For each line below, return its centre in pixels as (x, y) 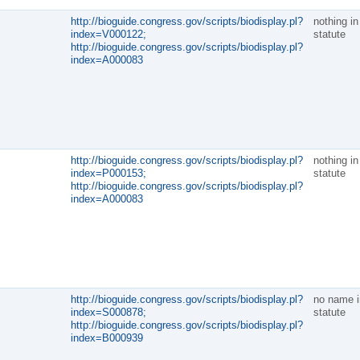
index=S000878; (108, 312)
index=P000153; (108, 173)
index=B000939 (106, 337)
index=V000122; (108, 34)
